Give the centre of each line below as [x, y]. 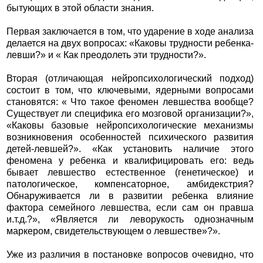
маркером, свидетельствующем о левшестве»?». [113, 231]
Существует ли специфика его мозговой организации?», [130, 114]
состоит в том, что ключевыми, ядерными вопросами [130, 90]
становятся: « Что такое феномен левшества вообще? [130, 102]
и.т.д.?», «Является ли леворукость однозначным [130, 220]
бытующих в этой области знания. [80, 8]
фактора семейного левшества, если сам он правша [130, 208]
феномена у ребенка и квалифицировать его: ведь [130, 161]
